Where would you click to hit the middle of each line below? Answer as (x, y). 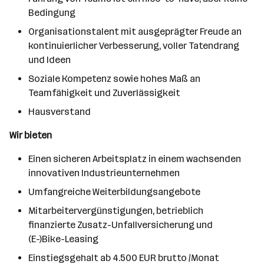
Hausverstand (60, 112)
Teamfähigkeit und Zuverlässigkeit (104, 93)
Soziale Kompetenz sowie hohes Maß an (114, 79)
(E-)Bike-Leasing (63, 239)
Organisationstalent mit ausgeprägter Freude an (135, 32)
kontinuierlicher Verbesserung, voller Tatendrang (134, 46)
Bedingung (52, 13)
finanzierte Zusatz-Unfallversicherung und (121, 225)
